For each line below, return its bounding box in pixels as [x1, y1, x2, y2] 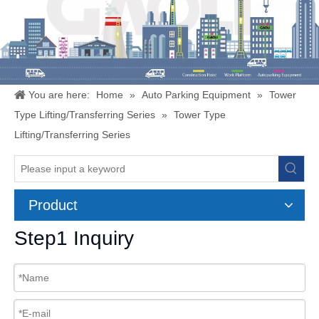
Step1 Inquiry [14, 227, 134, 250]
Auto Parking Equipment [142, 89, 251, 101]
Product [28, 197, 78, 214]
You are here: [28, 89, 90, 101]
